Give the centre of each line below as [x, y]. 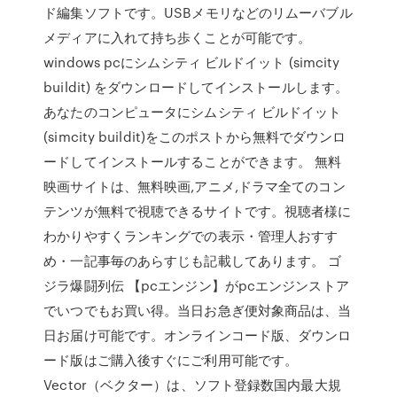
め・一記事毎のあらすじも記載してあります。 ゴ [193, 261]
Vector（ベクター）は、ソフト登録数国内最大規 [192, 385]
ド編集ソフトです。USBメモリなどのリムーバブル [198, 12]
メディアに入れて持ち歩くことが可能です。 [178, 37]
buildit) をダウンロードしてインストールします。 [196, 87]
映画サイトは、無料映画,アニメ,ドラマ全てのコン [195, 186]
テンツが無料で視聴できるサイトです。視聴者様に [198, 211]
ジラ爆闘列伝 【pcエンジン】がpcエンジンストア [196, 285]
